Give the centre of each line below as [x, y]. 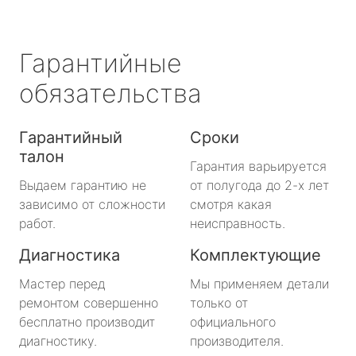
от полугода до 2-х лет [259, 185]
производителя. [237, 341]
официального [233, 321]
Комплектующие [255, 255]
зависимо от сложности [92, 204]
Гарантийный [71, 137]
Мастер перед [62, 283]
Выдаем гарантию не [83, 185]
